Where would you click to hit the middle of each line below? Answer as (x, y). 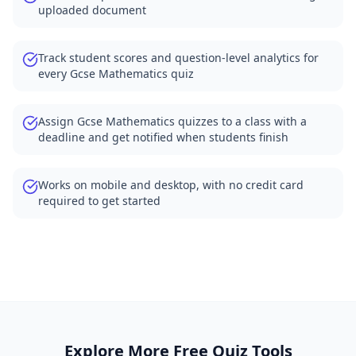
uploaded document (92, 10)
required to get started (99, 201)
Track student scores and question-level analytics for (178, 58)
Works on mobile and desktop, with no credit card (171, 185)
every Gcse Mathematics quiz (116, 74)
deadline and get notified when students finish (163, 137)
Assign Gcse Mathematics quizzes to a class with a (172, 121)
